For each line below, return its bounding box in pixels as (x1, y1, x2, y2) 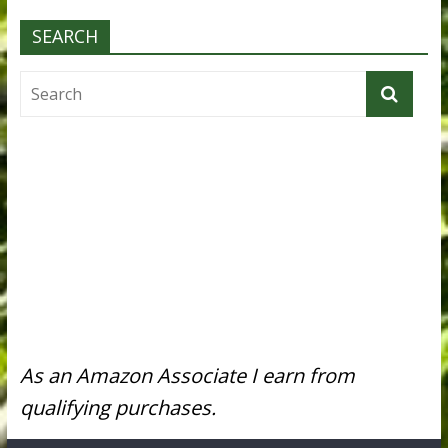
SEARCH (31, 23, 98, 48)
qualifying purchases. (19, 393, 216, 421)
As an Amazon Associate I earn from (19, 361, 355, 389)
